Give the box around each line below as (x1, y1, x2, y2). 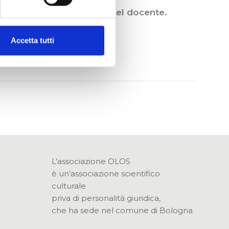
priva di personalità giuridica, (51, 193, 161, 203)
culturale (51, 181, 86, 191)
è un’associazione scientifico (51, 169, 160, 179)
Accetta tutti (11, 36, 54, 45)
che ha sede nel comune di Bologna (51, 205, 193, 216)
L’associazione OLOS (51, 156, 130, 167)
